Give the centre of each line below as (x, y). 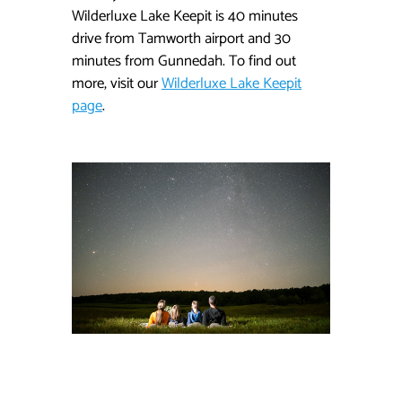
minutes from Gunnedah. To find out (184, 61)
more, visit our (117, 84)
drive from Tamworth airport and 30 (181, 39)
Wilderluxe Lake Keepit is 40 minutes (185, 17)
